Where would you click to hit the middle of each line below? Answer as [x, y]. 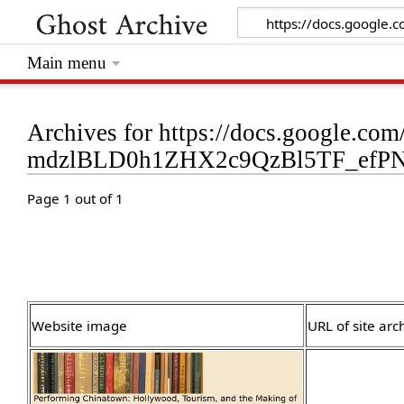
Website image [80, 326]
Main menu [67, 63]
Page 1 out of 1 [76, 199]
